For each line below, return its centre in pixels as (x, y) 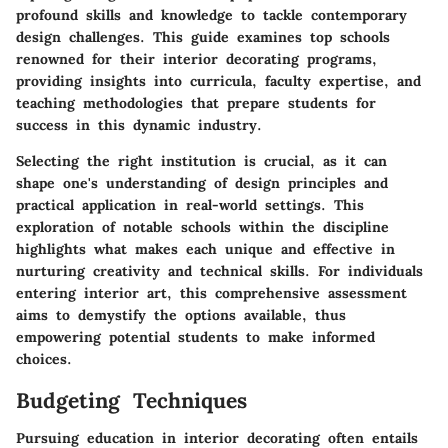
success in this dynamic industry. (139, 124)
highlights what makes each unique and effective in (205, 248)
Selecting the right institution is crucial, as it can (201, 160)
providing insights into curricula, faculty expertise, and (218, 80)
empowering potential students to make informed (195, 336)
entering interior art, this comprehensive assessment (211, 292)
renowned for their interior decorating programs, (196, 58)
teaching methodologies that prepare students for (196, 102)
